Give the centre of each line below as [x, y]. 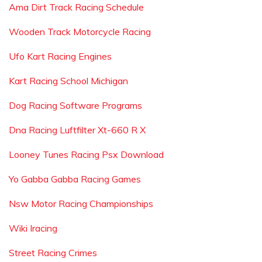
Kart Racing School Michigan [68, 81]
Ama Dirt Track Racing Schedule [76, 7]
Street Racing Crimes [53, 253]
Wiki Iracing [33, 228]
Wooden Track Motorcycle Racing [80, 32]
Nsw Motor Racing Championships [81, 204]
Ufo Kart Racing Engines [60, 56]
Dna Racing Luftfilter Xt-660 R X [77, 130]
